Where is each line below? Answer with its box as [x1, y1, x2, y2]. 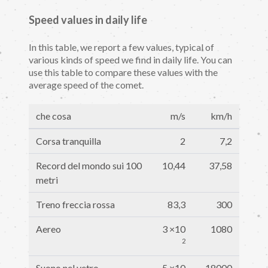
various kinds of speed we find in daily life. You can [29, 54, 232, 66]
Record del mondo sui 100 [36, 159, 142, 171]
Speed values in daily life [29, 13, 147, 26]
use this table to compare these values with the [29, 66, 218, 78]
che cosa [36, 109, 71, 121]
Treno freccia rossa [36, 198, 115, 210]
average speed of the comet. [29, 79, 144, 91]
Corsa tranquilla [36, 135, 101, 147]
